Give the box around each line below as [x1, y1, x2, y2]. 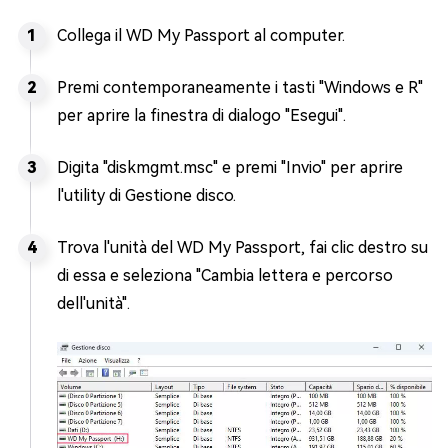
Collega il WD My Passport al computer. [57, 26, 345, 46]
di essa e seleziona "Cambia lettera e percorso [57, 266, 393, 286]
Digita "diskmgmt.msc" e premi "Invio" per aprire [57, 158, 403, 178]
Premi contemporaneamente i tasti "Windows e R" [57, 78, 423, 98]
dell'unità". [57, 294, 130, 314]
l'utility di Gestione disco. [57, 186, 236, 206]
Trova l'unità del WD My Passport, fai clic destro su [57, 238, 428, 258]
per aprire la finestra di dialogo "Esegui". [57, 106, 346, 126]
